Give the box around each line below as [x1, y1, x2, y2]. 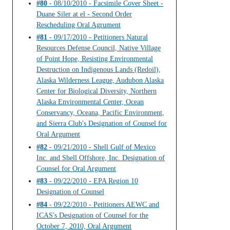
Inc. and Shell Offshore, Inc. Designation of [36, 154, 165, 162]
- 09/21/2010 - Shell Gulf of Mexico [47, 143, 156, 151]
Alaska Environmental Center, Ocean [36, 98, 144, 106]
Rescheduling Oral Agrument [36, 21, 121, 29]
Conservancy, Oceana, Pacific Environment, [36, 109, 164, 117]
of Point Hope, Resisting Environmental [36, 55, 153, 63]
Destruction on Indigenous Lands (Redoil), [36, 66, 161, 74]
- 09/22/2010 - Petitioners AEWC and [47, 200, 159, 208]
